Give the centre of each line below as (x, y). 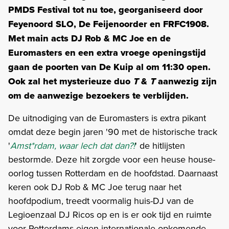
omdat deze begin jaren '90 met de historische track (113, 131)
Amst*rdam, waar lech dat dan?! (73, 145)
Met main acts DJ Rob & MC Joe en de (89, 38)
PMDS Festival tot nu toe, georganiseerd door (106, 9)
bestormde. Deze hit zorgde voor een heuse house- (112, 159)
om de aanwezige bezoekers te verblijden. (100, 95)
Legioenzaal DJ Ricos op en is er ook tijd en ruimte (110, 214)
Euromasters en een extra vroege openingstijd (107, 52)
